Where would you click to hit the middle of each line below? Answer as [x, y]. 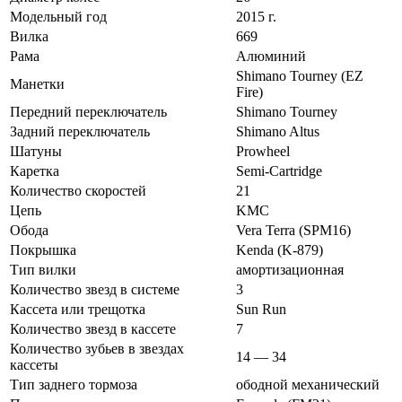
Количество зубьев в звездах [97, 348]
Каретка [35, 170]
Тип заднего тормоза [74, 384]
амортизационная [290, 269]
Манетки [37, 83]
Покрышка [43, 249]
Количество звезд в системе [95, 289]
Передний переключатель [88, 111]
